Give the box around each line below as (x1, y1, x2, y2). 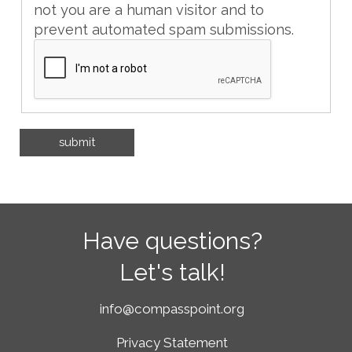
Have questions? (82, 227, 262, 255)
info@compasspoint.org (100, 301, 244, 317)
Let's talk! (119, 258, 225, 287)
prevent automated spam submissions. (34, 20, 295, 38)
